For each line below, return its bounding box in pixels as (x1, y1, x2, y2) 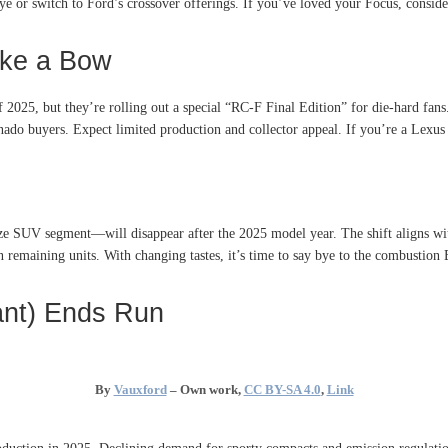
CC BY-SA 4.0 (243, 381, 321, 397)
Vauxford (113, 381, 167, 397)
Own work (179, 381, 238, 397)
